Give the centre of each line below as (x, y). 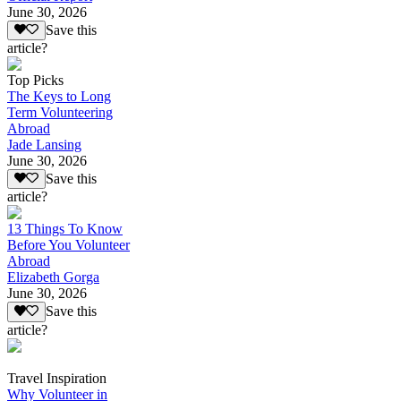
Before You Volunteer (68, 245)
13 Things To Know (65, 229)
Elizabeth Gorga (53, 277)
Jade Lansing (44, 145)
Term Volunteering (60, 113)
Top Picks (35, 81)
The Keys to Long (59, 97)
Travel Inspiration (57, 378)
